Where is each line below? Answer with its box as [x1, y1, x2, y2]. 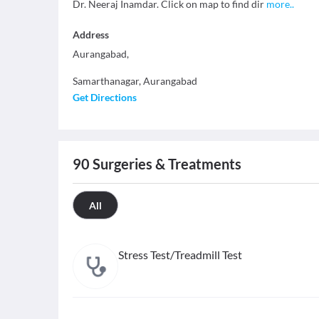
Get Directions [73, 91, 137, 103]
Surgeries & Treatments [90, 155, 241, 172]
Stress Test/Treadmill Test [118, 248, 242, 261]
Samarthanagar [73, 75, 139, 87]
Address [73, 28, 109, 41]
